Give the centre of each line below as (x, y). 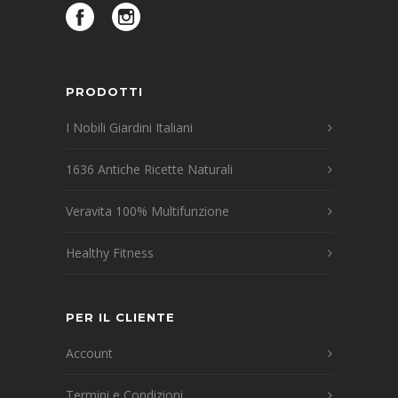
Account (89, 353)
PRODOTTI (104, 91)
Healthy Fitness (110, 252)
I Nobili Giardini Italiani (129, 127)
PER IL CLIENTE (120, 317)
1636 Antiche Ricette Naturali (149, 169)
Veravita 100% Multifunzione (147, 211)
